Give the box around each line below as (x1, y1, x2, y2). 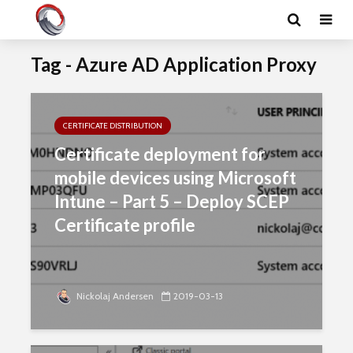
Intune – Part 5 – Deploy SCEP (54, 191, 289, 212)
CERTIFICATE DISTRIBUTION (63, 121, 162, 131)
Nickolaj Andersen (76, 290, 154, 302)
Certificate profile (54, 214, 195, 236)
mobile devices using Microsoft (54, 167, 296, 188)
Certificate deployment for (54, 143, 266, 165)
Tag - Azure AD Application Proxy (31, 53, 317, 76)
